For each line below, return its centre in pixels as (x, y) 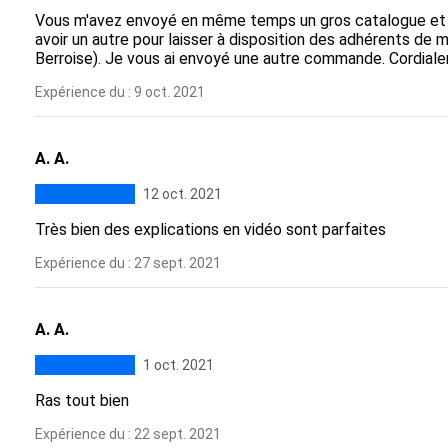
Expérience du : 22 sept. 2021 (127, 434)
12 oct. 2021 (182, 194)
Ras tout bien (81, 400)
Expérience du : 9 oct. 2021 (119, 92)
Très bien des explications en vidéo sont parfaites (210, 229)
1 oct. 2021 (178, 365)
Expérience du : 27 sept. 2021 (127, 263)
